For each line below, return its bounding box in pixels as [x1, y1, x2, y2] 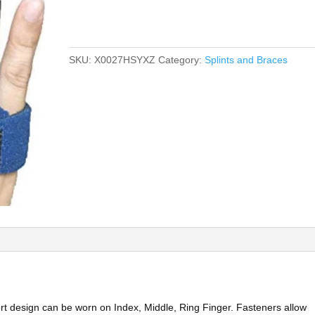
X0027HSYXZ [94, 53, 156, 65]
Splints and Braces [205, 53, 288, 65]
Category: [158, 53, 205, 65]
